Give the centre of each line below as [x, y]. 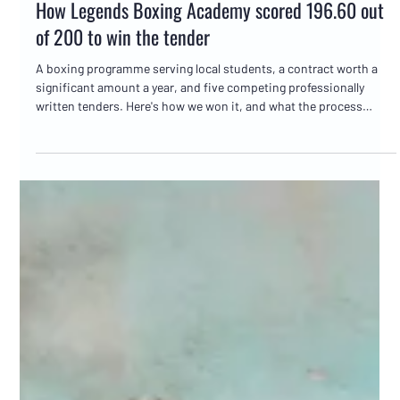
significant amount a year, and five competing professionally [200, 196]
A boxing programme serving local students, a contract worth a [207, 178]
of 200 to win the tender [123, 146]
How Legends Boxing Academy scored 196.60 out [210, 119]
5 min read [100, 47]
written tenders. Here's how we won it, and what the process [200, 215]
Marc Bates [62, 32]
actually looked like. [89, 234]
